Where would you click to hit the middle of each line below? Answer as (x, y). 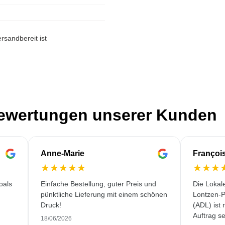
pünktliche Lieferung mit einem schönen (104, 194)
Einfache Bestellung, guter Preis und (99, 184)
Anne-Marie (63, 153)
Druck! (51, 205)
